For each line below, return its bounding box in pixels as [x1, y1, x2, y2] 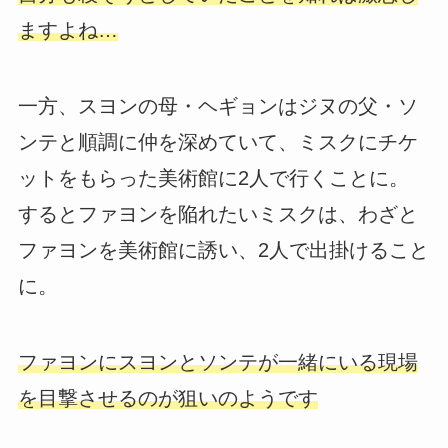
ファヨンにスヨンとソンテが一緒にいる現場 [17, 350, 418, 373]
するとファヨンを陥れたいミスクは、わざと [17, 202, 418, 225]
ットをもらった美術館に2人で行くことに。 [17, 166, 409, 189]
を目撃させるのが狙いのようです [17, 386, 318, 409]
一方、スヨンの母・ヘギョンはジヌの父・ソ [17, 94, 418, 117]
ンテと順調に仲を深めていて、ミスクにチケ [17, 130, 418, 153]
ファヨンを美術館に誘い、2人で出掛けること [17, 238, 429, 261]
